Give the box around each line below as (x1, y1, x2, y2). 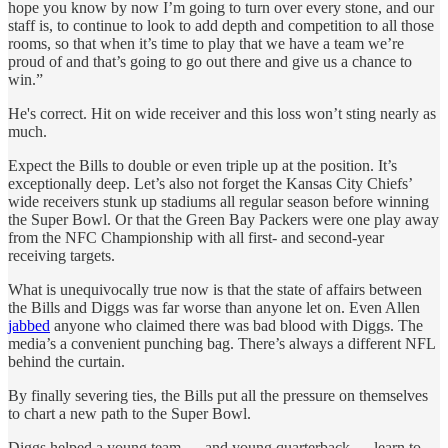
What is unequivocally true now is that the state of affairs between (8, 280, 422, 298)
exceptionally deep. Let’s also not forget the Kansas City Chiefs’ (8, 174, 412, 192)
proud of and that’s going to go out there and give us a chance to (8, 52, 412, 70)
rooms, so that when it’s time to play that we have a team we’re (8, 34, 404, 52)
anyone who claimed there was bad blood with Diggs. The (50, 316, 423, 334)
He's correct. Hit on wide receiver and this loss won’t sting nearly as (8, 104, 436, 122)
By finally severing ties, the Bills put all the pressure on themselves (8, 386, 428, 404)
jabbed (8, 316, 50, 334)
